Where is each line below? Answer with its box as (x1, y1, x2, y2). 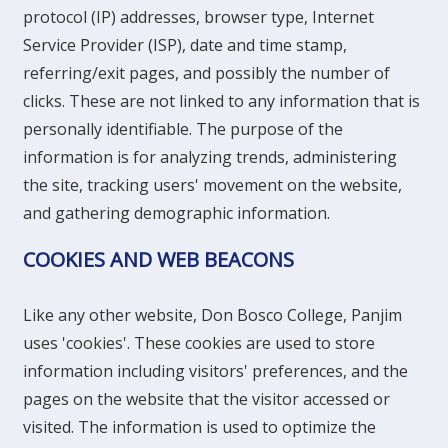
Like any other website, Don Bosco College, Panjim (23, 304, 402, 326)
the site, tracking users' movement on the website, (23, 174, 402, 196)
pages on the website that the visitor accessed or (23, 388, 390, 410)
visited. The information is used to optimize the (23, 416, 376, 438)
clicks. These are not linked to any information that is (23, 90, 420, 112)
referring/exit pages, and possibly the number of (23, 62, 390, 84)
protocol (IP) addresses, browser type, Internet (23, 6, 374, 28)
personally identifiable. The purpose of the (23, 118, 343, 140)
